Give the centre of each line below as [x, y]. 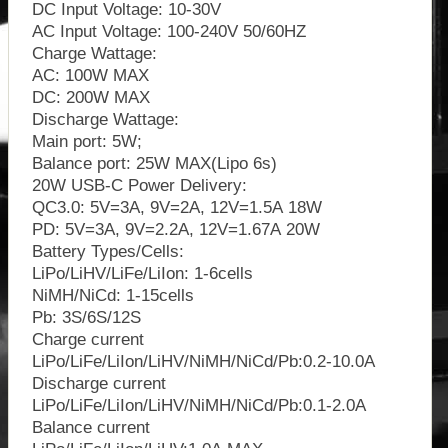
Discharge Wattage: [105, 119]
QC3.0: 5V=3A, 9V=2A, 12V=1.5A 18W [176, 207]
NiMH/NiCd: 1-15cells [112, 295]
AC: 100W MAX [90, 75]
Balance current [90, 427]
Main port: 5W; [86, 141]
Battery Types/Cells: [107, 251]
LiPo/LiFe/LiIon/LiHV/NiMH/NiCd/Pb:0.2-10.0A [203, 361]
